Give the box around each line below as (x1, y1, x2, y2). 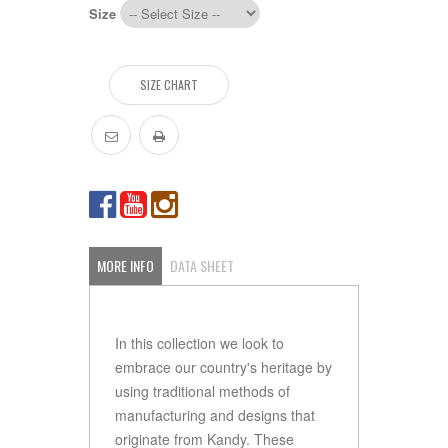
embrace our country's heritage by (115, 356, 332, 377)
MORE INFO (97, 254, 154, 276)
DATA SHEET (170, 254, 234, 276)
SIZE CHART (140, 75, 198, 93)
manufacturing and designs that (115, 404, 315, 425)
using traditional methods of (115, 380, 290, 401)
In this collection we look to (115, 332, 284, 353)
